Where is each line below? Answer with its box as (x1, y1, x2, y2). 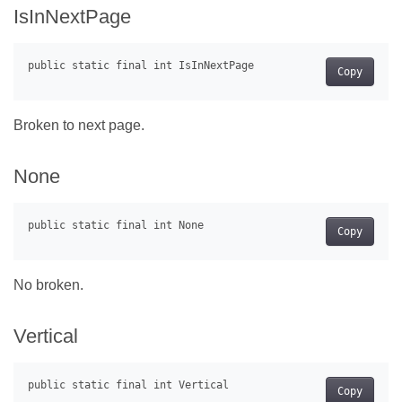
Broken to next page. (13, 118, 144, 134)
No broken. (13, 277, 83, 293)
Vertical (13, 325, 78, 348)
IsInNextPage (13, 5, 131, 28)
